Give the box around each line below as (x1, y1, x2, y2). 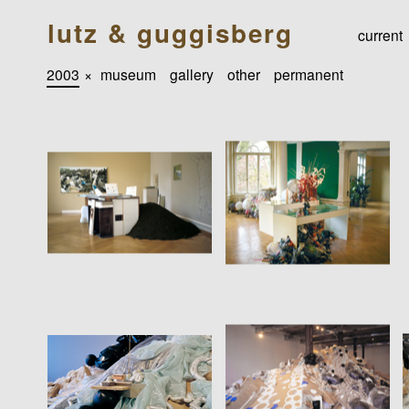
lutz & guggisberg (47, 15, 293, 52)
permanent (274, 63, 344, 84)
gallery (170, 63, 215, 84)
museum (100, 63, 157, 84)
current (358, 25, 404, 46)
